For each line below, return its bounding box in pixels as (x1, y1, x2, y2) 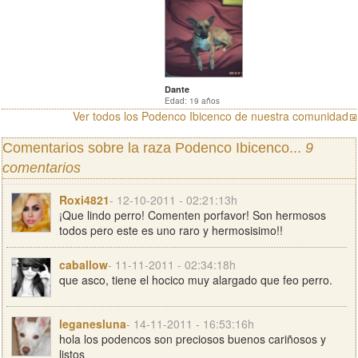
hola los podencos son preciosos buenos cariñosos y (59, 331, 326, 347)
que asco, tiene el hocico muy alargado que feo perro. (59, 272, 332, 288)
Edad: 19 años (165, 95, 220, 106)
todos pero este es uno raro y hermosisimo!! (59, 222, 283, 238)
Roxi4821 (59, 192, 109, 208)
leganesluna (59, 316, 126, 332)
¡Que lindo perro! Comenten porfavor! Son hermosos (59, 207, 326, 223)
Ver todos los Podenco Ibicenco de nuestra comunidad (73, 108, 348, 124)
